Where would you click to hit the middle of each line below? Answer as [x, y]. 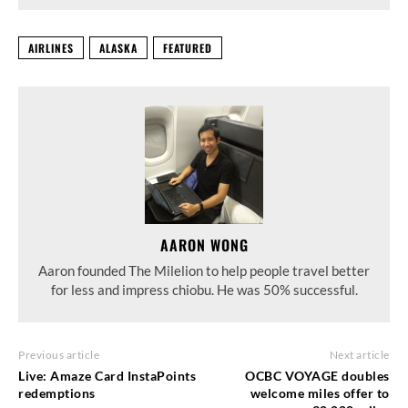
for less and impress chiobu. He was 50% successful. [204, 289]
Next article [359, 354]
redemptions [57, 393]
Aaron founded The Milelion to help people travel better [204, 270]
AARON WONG [204, 245]
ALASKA [118, 47]
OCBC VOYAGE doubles [317, 375]
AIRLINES [51, 47]
